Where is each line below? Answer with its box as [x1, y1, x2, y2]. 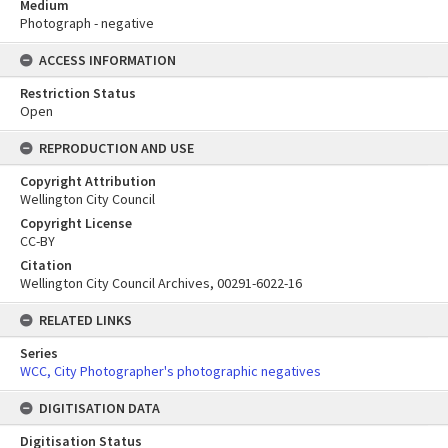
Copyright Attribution [20, 171, 156, 190]
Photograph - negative [20, 13, 154, 32]
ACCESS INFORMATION [39, 50, 176, 69]
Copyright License [20, 213, 132, 232]
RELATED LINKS [39, 310, 132, 329]
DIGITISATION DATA [39, 398, 160, 417]
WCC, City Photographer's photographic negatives [20, 361, 321, 380]
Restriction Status [20, 83, 136, 102]
